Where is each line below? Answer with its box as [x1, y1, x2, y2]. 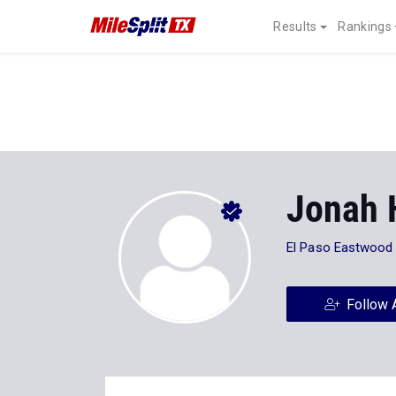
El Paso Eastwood [286, 240, 393, 255]
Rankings [338, 19, 392, 34]
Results [273, 19, 317, 34]
